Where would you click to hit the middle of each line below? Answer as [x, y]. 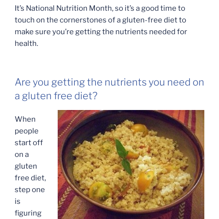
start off [29, 143]
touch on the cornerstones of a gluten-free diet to [100, 20]
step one [30, 190]
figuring [28, 213]
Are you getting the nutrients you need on [109, 82]
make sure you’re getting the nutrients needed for [101, 32]
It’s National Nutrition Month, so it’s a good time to [100, 9]
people [27, 131]
